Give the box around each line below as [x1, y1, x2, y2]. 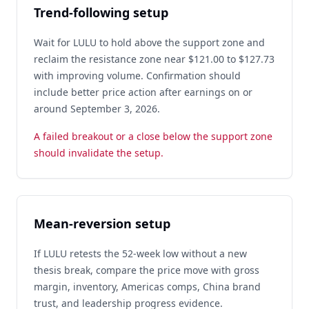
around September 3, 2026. [34, 102, 160, 115]
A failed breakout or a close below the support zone [34, 130, 272, 143]
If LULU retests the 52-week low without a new [34, 247, 247, 260]
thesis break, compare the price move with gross [34, 263, 259, 277]
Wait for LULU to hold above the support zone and [34, 36, 265, 49]
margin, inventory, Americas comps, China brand [34, 280, 261, 293]
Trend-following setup [34, 4, 168, 21]
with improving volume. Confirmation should [34, 69, 241, 82]
